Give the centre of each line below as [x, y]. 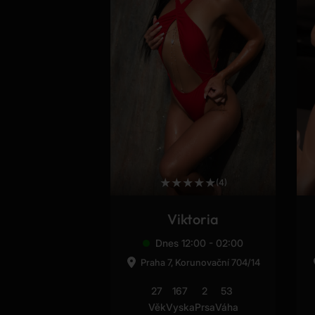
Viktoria [193, 219]
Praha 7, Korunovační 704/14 [200, 263]
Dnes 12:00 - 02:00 [199, 243]
